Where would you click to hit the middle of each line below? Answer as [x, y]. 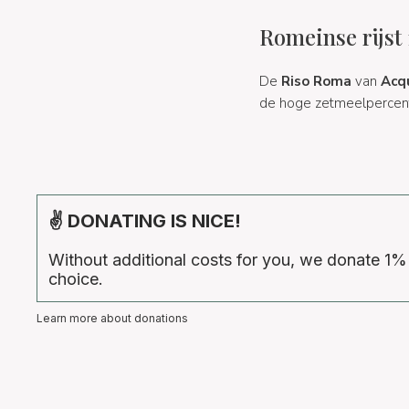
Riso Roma [316, 81]
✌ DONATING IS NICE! [145, 221]
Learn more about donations [112, 319]
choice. [76, 279]
